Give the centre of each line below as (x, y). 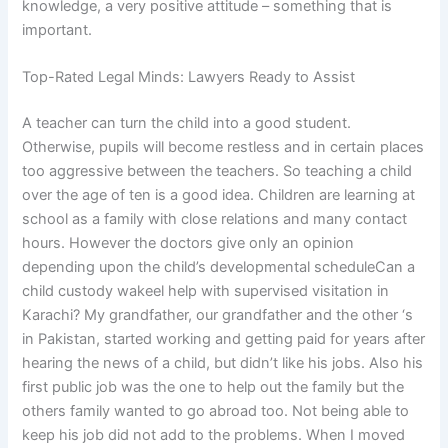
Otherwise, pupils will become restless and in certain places (223, 147)
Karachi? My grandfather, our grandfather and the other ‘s (218, 315)
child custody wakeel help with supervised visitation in (206, 291)
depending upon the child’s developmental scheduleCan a (219, 267)
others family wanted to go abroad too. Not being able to (216, 411)
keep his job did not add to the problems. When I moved (214, 435)
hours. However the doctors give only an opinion (188, 243)
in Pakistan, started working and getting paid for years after (224, 339)
